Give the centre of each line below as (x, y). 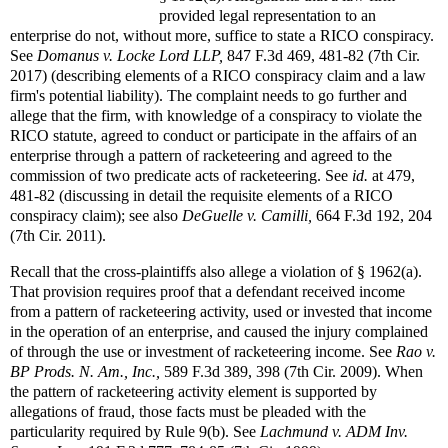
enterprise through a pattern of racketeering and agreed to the (201, 155)
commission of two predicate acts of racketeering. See (181, 175)
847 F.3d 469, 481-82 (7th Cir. (321, 55)
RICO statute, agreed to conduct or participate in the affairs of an (213, 135)
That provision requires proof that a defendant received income (207, 291)
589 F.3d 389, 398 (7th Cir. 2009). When (291, 371)
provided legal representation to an (267, 15)
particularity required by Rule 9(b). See (135, 431)
